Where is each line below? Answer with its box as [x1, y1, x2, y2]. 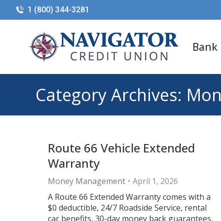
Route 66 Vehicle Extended [48, 140, 195, 156]
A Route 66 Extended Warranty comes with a [48, 191, 211, 202]
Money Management [48, 176, 125, 186]
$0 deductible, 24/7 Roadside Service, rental [48, 202, 207, 213]
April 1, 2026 [133, 176, 178, 186]
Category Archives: [36, 83, 186, 106]
